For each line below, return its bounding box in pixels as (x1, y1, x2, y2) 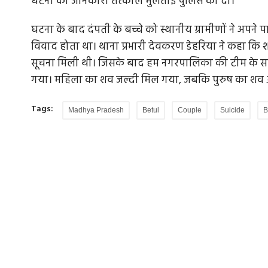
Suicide (220, 106, 245, 115)
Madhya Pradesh (68, 106, 124, 115)
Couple (178, 106, 202, 115)
